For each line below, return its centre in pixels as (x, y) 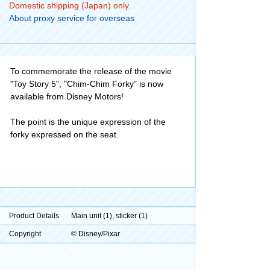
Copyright (25, 234)
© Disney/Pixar (96, 234)
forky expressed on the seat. (64, 134)
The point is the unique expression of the (88, 121)
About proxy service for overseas (72, 18)
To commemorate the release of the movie (91, 71)
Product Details (34, 215)
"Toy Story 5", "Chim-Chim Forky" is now (87, 83)
